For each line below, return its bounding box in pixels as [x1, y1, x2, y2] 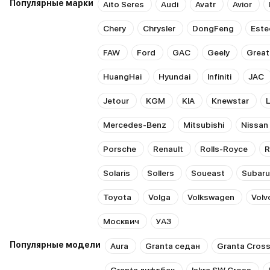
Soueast [191, 168, 225, 178]
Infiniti [207, 72, 231, 81]
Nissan [241, 120, 268, 130]
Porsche [103, 144, 136, 154]
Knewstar [212, 96, 249, 105]
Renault [153, 144, 183, 154]
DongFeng [192, 24, 234, 33]
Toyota [103, 192, 131, 202]
